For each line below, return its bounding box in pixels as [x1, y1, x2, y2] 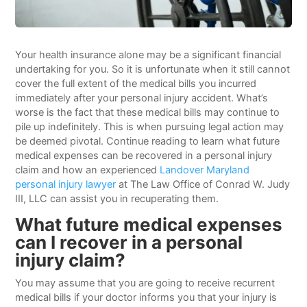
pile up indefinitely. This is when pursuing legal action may [15, 120, 284, 133]
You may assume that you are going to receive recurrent [15, 277, 275, 290]
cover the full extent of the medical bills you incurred [15, 77, 257, 90]
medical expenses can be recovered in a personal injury [15, 149, 273, 162]
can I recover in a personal [15, 232, 243, 254]
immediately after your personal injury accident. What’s [15, 91, 269, 104]
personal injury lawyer [15, 177, 116, 191]
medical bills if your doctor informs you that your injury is [15, 291, 278, 304]
